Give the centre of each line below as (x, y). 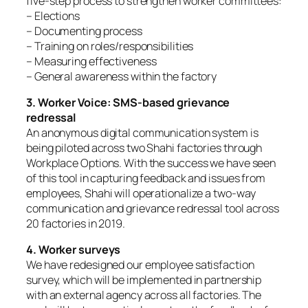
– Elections (53, 15)
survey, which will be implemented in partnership (144, 280)
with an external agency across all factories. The (144, 295)
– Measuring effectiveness (91, 61)
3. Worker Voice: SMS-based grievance (128, 103)
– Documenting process (84, 31)
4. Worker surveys (74, 250)
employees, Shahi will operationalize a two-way (141, 194)
